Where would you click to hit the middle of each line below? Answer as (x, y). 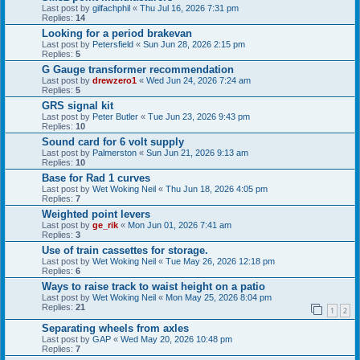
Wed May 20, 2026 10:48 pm (176, 340)
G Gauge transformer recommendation (138, 69)
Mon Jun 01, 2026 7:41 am (180, 225)
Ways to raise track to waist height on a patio (153, 286)
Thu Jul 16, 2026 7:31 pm (189, 8)
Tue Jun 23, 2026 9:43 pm (199, 116)
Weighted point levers (96, 214)
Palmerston (115, 152)
